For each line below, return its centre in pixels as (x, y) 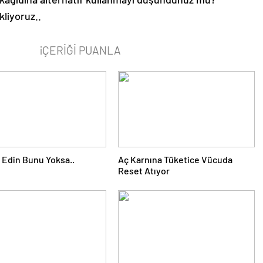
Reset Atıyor (144, 171)
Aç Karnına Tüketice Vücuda (175, 159)
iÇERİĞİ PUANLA (80, 50)
